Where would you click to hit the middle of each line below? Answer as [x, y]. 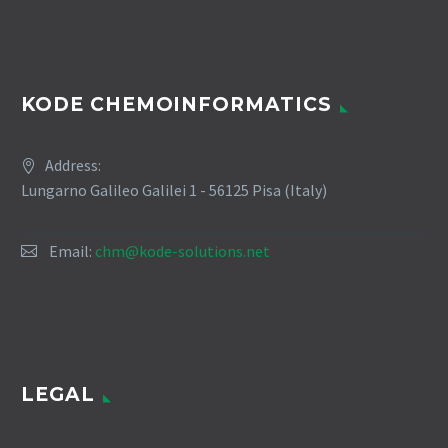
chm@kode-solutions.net [182, 250]
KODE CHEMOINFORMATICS [176, 104]
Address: [73, 164]
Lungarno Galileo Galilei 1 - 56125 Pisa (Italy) [174, 189]
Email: [72, 250]
